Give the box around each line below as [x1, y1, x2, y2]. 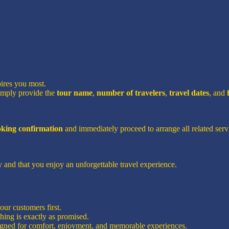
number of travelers [97, 88, 165, 97]
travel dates [169, 88, 209, 97]
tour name [57, 88, 93, 97]
